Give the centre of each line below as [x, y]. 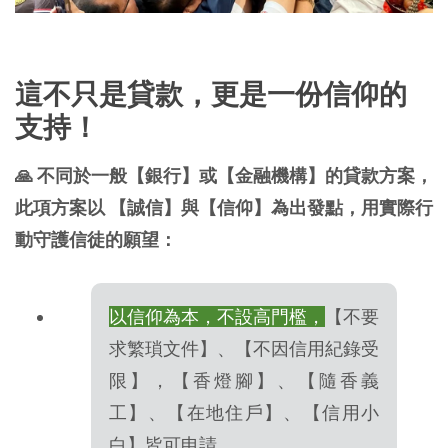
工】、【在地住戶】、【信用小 [244, 412]
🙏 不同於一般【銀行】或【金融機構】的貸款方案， [224, 175]
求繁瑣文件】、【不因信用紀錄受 [244, 348]
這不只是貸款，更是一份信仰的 [211, 93]
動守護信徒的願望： [96, 239]
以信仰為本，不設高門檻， [217, 316]
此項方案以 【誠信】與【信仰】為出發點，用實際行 [224, 207]
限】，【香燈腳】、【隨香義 [244, 380]
